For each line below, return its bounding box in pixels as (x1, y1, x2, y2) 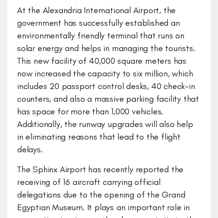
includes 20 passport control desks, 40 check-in (17, 81, 195, 91)
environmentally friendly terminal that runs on (17, 30, 184, 41)
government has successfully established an (17, 18, 180, 28)
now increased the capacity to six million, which (17, 68, 193, 79)
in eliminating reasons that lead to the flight (17, 131, 181, 142)
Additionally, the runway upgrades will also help (17, 119, 193, 129)
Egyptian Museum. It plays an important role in (17, 202, 190, 213)
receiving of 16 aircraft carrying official (17, 177, 161, 187)
